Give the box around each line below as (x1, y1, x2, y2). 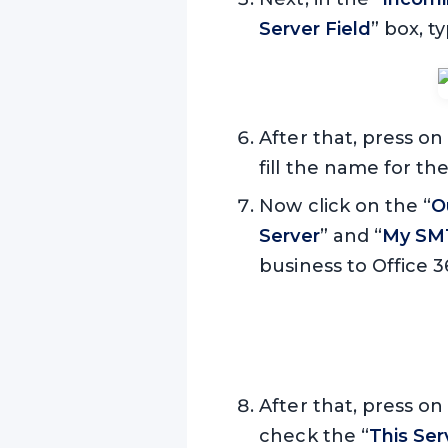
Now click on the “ (259, 195, 432, 218)
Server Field (259, 18, 371, 41)
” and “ (319, 225, 383, 248)
